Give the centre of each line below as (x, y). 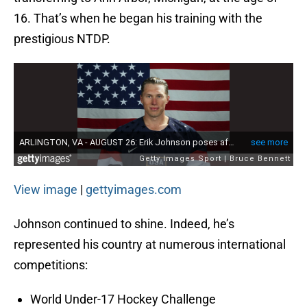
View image (46, 190)
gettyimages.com (134, 190)
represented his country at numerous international (150, 245)
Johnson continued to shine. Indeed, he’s (124, 224)
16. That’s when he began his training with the (138, 19)
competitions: (51, 265)
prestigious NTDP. (62, 39)
